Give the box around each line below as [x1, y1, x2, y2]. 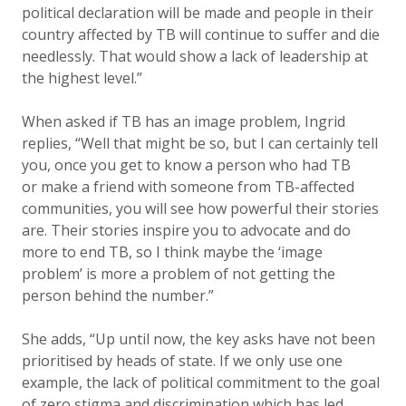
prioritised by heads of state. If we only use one [22, 351, 343, 371]
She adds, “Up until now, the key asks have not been [22, 329, 375, 349]
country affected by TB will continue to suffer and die [22, 24, 380, 44]
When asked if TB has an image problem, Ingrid [22, 111, 345, 131]
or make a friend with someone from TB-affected [22, 177, 354, 197]
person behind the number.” [22, 285, 214, 305]
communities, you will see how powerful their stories [22, 198, 379, 218]
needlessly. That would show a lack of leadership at [22, 46, 368, 66]
